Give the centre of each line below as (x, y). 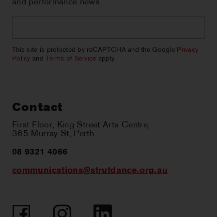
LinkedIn (108, 210)
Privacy (188, 50)
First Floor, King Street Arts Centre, (81, 125)
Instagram (71, 210)
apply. (106, 59)
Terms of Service (71, 59)
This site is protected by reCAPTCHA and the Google (95, 50)
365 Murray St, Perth (53, 134)
